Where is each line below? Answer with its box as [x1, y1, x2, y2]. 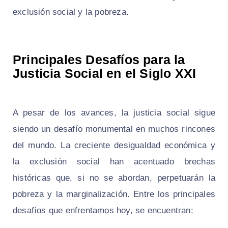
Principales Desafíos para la [13, 52, 185, 67]
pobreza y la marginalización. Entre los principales [13, 189, 215, 199]
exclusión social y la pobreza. [13, 7, 129, 17]
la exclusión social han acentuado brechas [13, 156, 215, 166]
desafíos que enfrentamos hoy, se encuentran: [13, 205, 193, 215]
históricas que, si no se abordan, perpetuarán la [13, 173, 215, 183]
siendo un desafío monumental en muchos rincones [13, 124, 215, 134]
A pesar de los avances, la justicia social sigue [13, 107, 215, 118]
